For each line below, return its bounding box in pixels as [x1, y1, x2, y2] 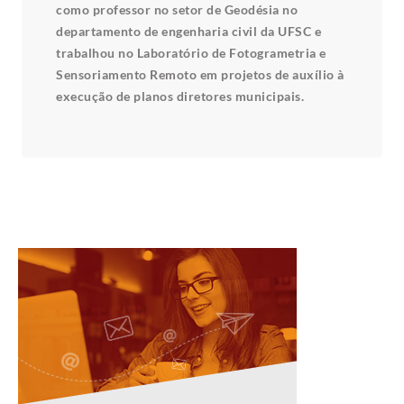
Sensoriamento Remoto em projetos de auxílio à [56, 67, 344, 82]
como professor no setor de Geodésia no [56, 2, 298, 17]
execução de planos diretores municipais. [56, 88, 304, 104]
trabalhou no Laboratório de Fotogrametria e [56, 45, 326, 60]
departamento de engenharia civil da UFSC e [56, 23, 321, 39]
